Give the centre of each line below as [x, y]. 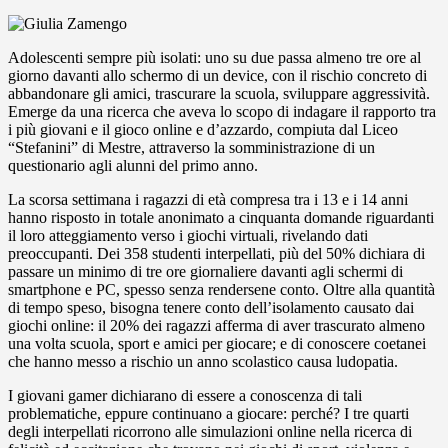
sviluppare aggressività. [356, 93]
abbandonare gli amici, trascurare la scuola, [145, 93]
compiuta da [315, 129]
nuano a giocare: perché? [261, 413]
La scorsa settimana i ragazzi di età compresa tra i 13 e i [184, 199]
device [243, 75]
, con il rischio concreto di [345, 75]
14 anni [384, 199]
